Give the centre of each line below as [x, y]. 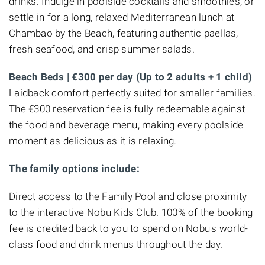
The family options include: [74, 168]
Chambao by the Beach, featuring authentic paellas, [124, 33]
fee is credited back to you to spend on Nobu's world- [129, 228]
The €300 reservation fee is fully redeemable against [127, 109]
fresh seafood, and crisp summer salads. [102, 49]
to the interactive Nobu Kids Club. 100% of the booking [131, 212]
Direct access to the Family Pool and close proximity [128, 196]
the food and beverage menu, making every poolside [126, 125]
